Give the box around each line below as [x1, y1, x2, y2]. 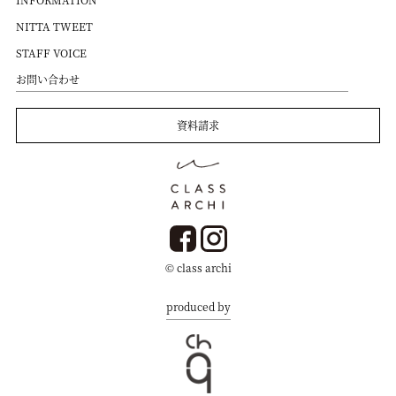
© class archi [164, 260, 232, 276]
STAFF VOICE [15, 44, 87, 60]
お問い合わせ [15, 71, 80, 87]
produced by [165, 299, 231, 315]
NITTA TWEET [15, 18, 93, 34]
